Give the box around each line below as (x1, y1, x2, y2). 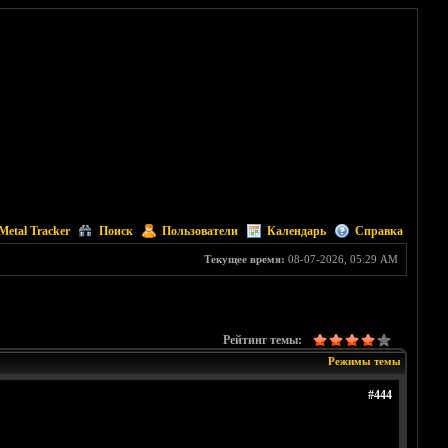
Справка (354, 224, 403, 238)
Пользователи (161, 224, 238, 238)
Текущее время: (203, 253, 285, 265)
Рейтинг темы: (222, 333, 302, 348)
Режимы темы (327, 355, 401, 368)
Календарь (266, 224, 326, 238)
